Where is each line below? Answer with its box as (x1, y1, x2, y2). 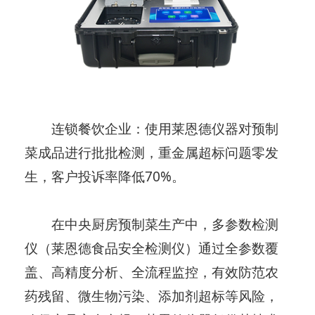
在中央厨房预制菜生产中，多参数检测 (25, 215, 279, 234)
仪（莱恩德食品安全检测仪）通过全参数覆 (25, 239, 279, 258)
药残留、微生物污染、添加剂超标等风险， (25, 287, 279, 306)
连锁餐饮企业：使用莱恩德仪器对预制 (25, 120, 279, 139)
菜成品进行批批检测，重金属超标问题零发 (25, 143, 279, 162)
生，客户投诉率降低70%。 (25, 167, 186, 186)
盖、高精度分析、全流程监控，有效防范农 (25, 263, 279, 282)
